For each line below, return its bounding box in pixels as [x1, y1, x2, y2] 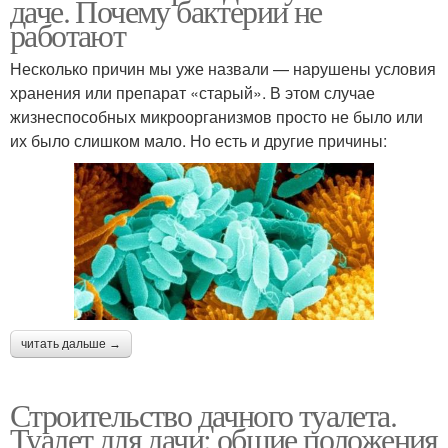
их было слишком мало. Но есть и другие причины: [10, 128, 387, 152]
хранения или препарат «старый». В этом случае [10, 80, 375, 104]
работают [10, 12, 126, 56]
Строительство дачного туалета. [10, 392, 396, 436]
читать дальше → [21, 336, 121, 351]
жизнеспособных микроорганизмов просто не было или [10, 104, 423, 128]
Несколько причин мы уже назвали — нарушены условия [10, 56, 436, 80]
